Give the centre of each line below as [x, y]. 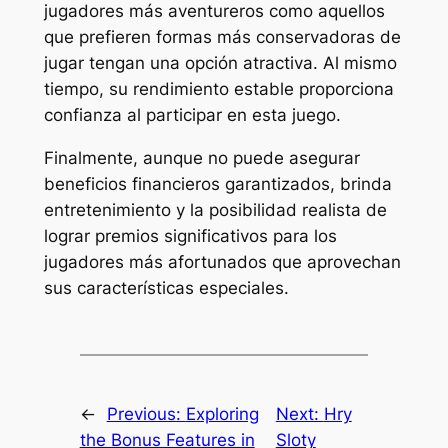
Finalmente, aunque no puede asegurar [201, 158]
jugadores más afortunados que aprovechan [222, 262]
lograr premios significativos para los [190, 236]
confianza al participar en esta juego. [192, 115]
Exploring [222, 414]
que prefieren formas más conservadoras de [222, 37]
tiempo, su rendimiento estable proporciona [218, 89]
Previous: [146, 414]
